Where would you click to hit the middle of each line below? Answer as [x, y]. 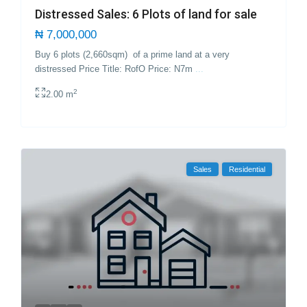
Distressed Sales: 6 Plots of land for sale [146, 14]
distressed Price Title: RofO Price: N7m [115, 69]
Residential [247, 169]
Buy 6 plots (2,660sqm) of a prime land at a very [133, 55]
